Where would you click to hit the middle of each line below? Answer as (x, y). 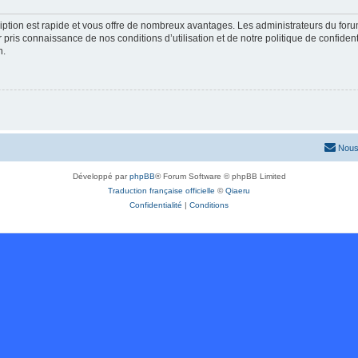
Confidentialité (156, 205)
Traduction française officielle (161, 190)
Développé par (101, 176)
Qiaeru (238, 190)
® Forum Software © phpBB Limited (220, 176)
